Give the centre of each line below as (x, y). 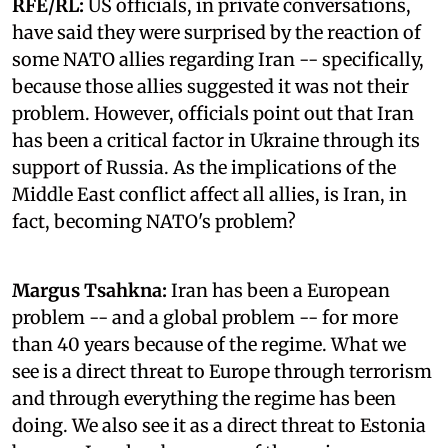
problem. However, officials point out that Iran (213, 113)
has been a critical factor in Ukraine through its (216, 140)
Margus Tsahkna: (89, 290)
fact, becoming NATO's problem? (154, 221)
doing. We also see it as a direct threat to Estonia (219, 425)
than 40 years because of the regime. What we (209, 344)
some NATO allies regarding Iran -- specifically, (218, 59)
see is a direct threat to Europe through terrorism (222, 371)
